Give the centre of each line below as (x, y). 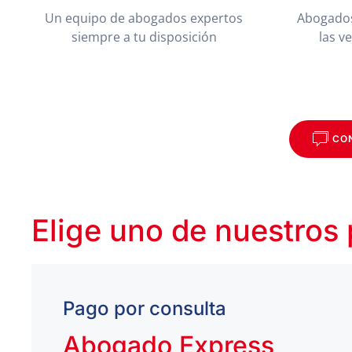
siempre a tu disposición (144, 37)
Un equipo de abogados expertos (144, 18)
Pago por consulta (145, 308)
